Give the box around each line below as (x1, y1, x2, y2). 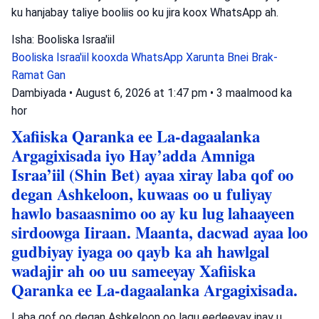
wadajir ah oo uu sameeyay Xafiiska (11, 258, 256, 283)
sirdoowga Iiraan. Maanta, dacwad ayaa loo (11, 220, 308, 244)
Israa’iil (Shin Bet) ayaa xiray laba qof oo (11, 162, 293, 187)
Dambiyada (11, 85, 66, 100)
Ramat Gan (11, 68, 66, 82)
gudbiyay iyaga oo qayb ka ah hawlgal (11, 239, 269, 263)
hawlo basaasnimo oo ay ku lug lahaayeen (11, 201, 295, 225)
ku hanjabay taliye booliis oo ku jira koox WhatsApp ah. (11, 5, 278, 19)
